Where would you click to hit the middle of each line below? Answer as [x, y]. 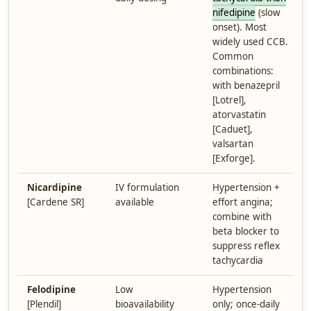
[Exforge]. [234, 158]
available [135, 202]
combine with [242, 217]
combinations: [243, 71]
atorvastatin [239, 115]
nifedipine [234, 12]
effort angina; [243, 202]
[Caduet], [233, 129]
